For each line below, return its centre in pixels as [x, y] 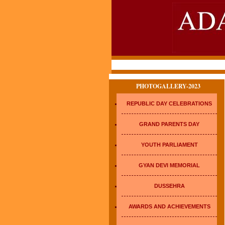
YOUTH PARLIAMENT [169, 145]
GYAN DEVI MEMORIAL [169, 165]
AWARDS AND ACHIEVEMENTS [169, 206]
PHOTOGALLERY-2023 [168, 86]
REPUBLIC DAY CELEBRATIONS [169, 103]
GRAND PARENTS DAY [169, 124]
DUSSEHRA [169, 186]
